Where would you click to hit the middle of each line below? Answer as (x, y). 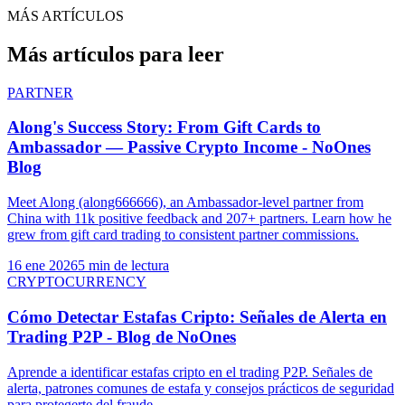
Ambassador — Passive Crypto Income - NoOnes (189, 147)
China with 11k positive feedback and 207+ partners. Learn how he (199, 219)
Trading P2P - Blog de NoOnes (122, 336)
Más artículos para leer (116, 54)
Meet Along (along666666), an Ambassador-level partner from (185, 202)
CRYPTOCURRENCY (77, 282)
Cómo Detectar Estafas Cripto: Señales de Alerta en (197, 316)
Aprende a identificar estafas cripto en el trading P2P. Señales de (190, 372)
